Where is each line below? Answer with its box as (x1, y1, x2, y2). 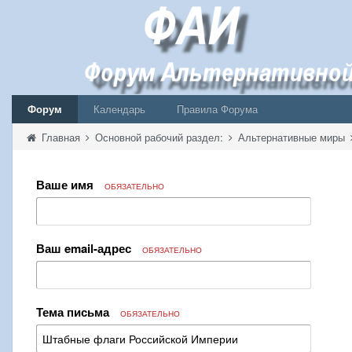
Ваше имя (36, 176, 97, 193)
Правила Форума (177, 101, 258, 116)
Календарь (93, 101, 145, 116)
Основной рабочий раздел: (95, 130, 226, 145)
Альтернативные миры (238, 130, 348, 145)
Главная (38, 130, 83, 145)
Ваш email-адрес (36, 240, 134, 257)
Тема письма (36, 303, 112, 321)
